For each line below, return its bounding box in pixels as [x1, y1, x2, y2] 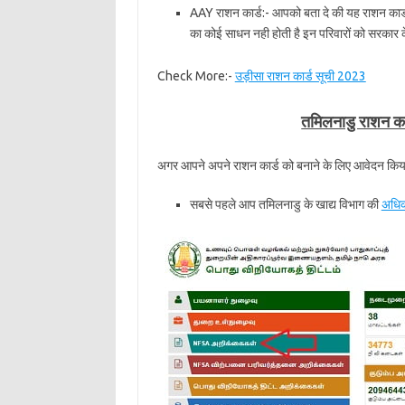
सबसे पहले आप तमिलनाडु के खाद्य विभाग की [189, 197, 381, 212]
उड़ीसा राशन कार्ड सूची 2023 [234, 69, 366, 83]
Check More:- [156, 69, 235, 83]
